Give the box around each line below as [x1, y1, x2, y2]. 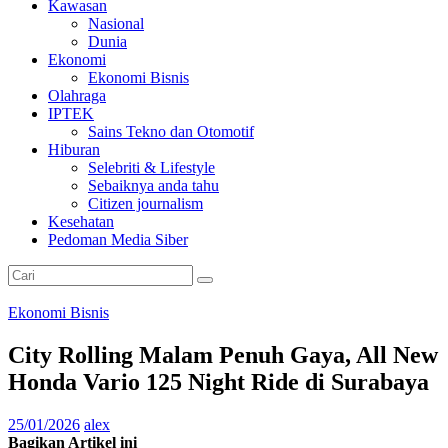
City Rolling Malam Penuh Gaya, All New [8, 341, 438, 368]
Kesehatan [48, 212, 114, 230]
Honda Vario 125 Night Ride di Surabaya [8, 368, 429, 395]
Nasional [88, 14, 144, 32]
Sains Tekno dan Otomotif [88, 122, 254, 140]
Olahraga [48, 86, 106, 104]
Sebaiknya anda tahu [88, 176, 219, 194]
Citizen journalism [88, 194, 203, 212]
